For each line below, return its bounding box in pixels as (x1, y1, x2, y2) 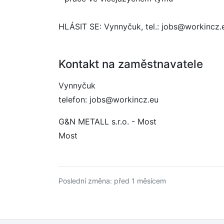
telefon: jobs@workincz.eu (58, 94, 158, 104)
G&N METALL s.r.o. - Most (58, 116, 156, 126)
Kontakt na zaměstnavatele (58, 57, 203, 70)
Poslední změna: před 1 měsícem (58, 176, 166, 185)
